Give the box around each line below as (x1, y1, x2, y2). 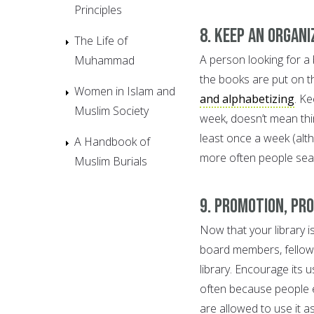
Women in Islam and (74, 83, 175, 99)
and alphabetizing (200, 90, 294, 107)
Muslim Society (74, 102, 149, 118)
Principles (74, 1, 122, 18)
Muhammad (74, 52, 135, 68)
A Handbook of (74, 133, 150, 149)
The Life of (74, 32, 128, 48)
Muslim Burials (74, 153, 147, 169)
